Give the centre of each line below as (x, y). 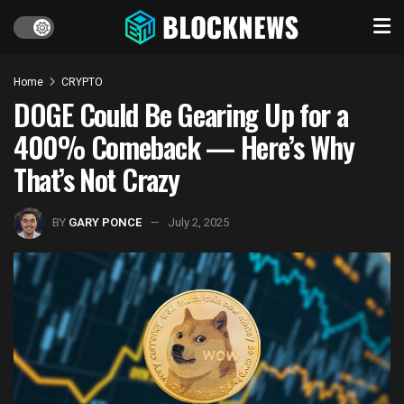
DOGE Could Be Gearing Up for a (181, 114)
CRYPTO (82, 82)
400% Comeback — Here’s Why (184, 147)
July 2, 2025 (198, 222)
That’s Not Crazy (96, 179)
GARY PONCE (106, 222)
